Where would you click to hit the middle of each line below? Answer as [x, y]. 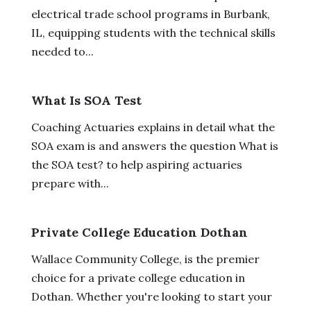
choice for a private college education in [138, 277]
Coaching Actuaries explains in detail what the [153, 127]
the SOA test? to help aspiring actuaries [136, 164]
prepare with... [70, 183]
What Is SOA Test [86, 100]
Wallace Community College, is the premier [145, 259]
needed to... [62, 51]
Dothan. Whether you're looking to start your [151, 296]
